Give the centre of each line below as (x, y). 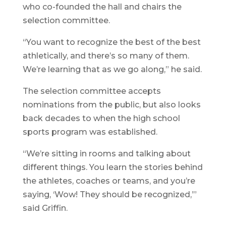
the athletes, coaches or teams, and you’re (109, 181)
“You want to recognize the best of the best (111, 42)
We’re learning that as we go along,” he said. (112, 70)
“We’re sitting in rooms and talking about (106, 154)
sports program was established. (90, 132)
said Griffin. (45, 208)
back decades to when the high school (101, 119)
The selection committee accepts (92, 91)
